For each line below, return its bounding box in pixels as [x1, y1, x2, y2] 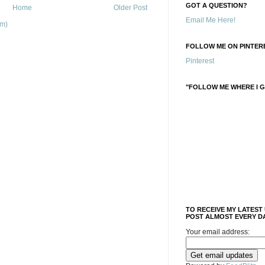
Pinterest [186, 57, 214, 65]
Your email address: [186, 228, 250, 236]
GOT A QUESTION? [186, 2, 247, 9]
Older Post [114, 3, 147, 12]
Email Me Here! [186, 16, 235, 24]
